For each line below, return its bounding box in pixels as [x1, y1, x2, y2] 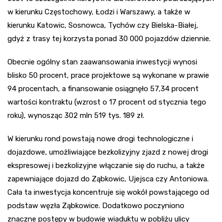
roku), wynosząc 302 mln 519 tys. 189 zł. [7, 111, 144, 120]
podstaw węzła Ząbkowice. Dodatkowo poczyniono [7, 201, 184, 211]
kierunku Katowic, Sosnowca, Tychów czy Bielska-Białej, [7, 21, 198, 30]
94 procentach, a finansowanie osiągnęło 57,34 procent [7, 84, 199, 94]
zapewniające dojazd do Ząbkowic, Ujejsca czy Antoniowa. [7, 174, 209, 184]
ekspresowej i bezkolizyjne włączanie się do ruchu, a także [7, 161, 205, 170]
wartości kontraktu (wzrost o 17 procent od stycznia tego [7, 98, 206, 107]
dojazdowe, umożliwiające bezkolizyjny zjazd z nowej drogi [7, 148, 208, 157]
